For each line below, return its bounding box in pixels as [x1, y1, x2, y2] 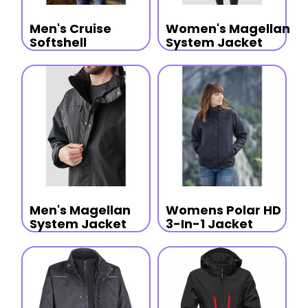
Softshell [29, 34, 87, 51]
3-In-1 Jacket [166, 214, 253, 232]
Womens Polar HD [166, 201, 281, 219]
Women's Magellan [166, 20, 290, 37]
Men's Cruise [29, 20, 111, 37]
